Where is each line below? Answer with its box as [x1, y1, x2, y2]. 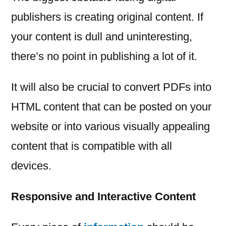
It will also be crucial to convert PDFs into [11, 81, 211, 94]
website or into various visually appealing [11, 120, 210, 133]
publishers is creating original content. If [11, 11, 203, 24]
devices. [11, 159, 51, 173]
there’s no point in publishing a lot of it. [11, 50, 197, 63]
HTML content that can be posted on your [11, 100, 211, 114]
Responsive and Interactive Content [11, 190, 196, 203]
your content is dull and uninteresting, [11, 30, 192, 43]
